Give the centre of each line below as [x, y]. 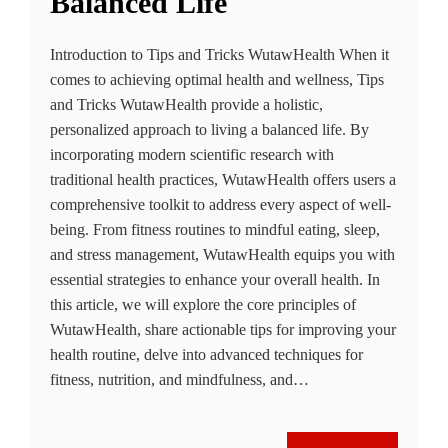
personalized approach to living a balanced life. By [209, 129]
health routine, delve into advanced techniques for [206, 354]
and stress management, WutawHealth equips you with [222, 254]
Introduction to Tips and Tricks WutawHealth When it [219, 54]
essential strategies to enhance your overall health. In [215, 279]
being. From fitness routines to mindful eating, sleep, [215, 229]
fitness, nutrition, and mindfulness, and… [179, 379]
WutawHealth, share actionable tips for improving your [223, 329]
